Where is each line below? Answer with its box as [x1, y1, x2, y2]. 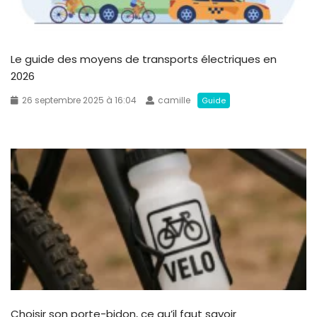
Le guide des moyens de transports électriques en [11, 52, 277, 67]
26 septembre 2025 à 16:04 [22, 94, 137, 107]
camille [158, 94, 190, 107]
